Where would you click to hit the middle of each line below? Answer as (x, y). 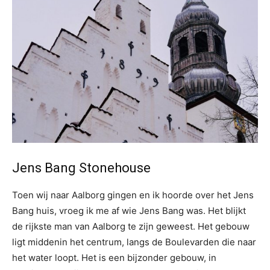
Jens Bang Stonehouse (81, 168)
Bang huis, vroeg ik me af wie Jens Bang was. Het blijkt (129, 211)
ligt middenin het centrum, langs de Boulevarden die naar (134, 242)
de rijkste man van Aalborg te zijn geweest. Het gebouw (131, 226)
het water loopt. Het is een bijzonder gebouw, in (114, 258)
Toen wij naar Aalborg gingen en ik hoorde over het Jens (133, 195)
